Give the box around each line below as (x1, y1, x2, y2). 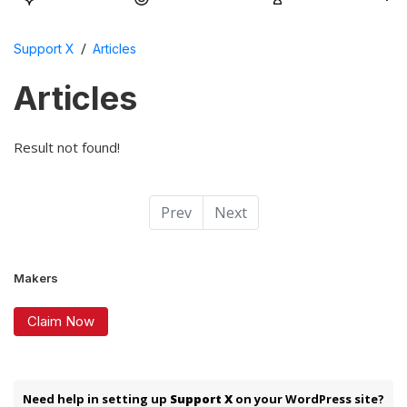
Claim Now (27, 312, 94, 330)
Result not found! (14, 137, 120, 156)
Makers (14, 270, 58, 285)
